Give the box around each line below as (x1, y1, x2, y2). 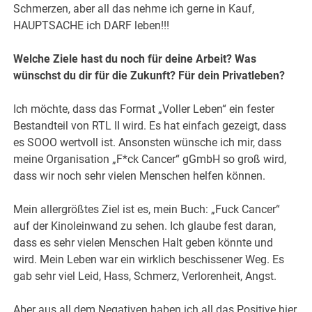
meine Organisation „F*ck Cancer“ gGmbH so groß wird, (13, 153, 287, 166)
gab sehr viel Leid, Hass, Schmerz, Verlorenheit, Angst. (13, 270, 277, 283)
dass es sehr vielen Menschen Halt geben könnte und (13, 236, 274, 250)
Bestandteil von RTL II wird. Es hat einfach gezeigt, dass (13, 119, 287, 133)
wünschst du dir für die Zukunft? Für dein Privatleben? (13, 69, 286, 83)
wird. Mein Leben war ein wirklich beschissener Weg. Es (13, 253, 285, 267)
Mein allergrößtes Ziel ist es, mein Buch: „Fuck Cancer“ (13, 203, 281, 217)
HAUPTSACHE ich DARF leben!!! (13, 19, 170, 33)
